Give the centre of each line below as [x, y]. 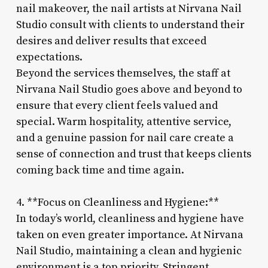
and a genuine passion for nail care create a [125, 138]
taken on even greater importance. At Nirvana [130, 234]
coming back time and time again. [100, 170]
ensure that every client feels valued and [117, 105]
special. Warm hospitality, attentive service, [124, 121]
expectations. [49, 57]
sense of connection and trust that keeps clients [133, 154]
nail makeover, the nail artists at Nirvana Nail [129, 8]
